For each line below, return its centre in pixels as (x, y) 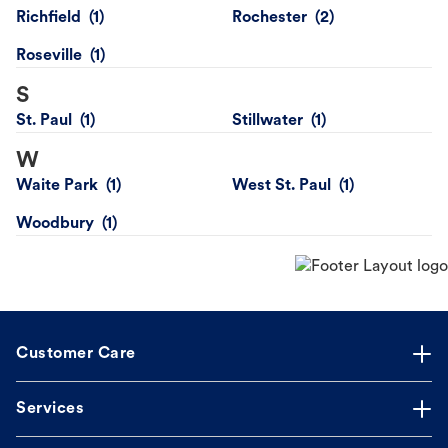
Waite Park (57, 186)
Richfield (48, 18)
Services (50, 409)
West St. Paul (281, 186)
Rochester (269, 18)
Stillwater (267, 121)
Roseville (49, 56)
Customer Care (76, 354)
